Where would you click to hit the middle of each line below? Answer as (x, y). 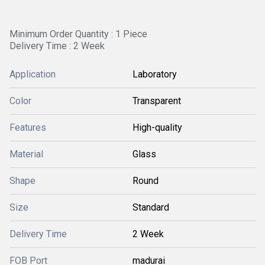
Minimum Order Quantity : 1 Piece (78, 34)
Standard (151, 207)
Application (33, 74)
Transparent (157, 101)
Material (26, 154)
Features (28, 127)
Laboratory (155, 74)
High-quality (157, 127)
